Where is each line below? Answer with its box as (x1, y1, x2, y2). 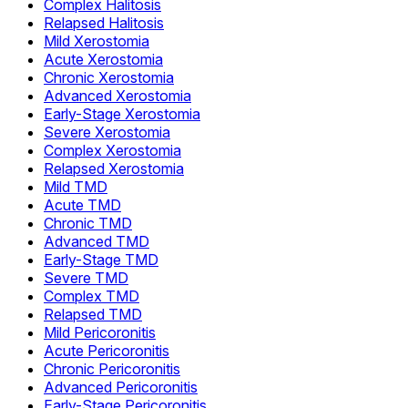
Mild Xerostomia (44, 32, 149, 51)
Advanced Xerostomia (44, 87, 191, 106)
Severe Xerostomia (44, 123, 170, 142)
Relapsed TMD (44, 305, 142, 324)
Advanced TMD (44, 232, 149, 251)
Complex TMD (44, 287, 139, 306)
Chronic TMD (44, 214, 132, 233)
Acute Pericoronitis (44, 342, 169, 361)
